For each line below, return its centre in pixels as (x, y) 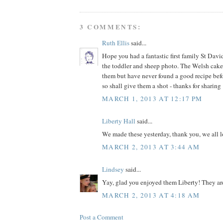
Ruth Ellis (116, 43)
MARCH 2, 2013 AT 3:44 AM (151, 147)
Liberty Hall (119, 121)
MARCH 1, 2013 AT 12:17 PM (152, 98)
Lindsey (113, 169)
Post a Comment (102, 217)
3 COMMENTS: (111, 27)
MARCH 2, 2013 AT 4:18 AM (151, 195)
